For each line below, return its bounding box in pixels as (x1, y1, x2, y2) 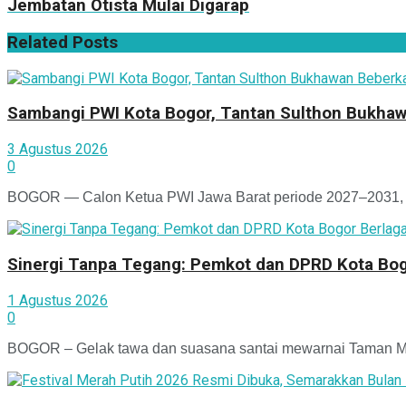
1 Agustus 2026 (7, 291, 108, 309)
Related (7, 32, 68, 53)
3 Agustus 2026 (7, 140, 108, 159)
